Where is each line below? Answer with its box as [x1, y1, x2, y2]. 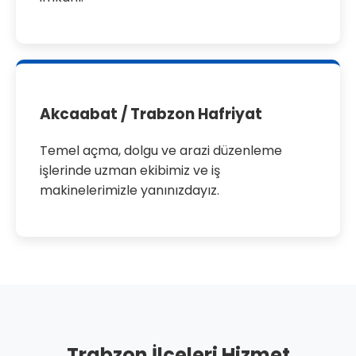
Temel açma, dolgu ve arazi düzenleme [40, 141, 282, 160]
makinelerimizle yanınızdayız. [40, 180, 219, 199]
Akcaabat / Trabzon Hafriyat [40, 103, 262, 125]
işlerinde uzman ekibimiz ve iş [40, 161, 220, 180]
